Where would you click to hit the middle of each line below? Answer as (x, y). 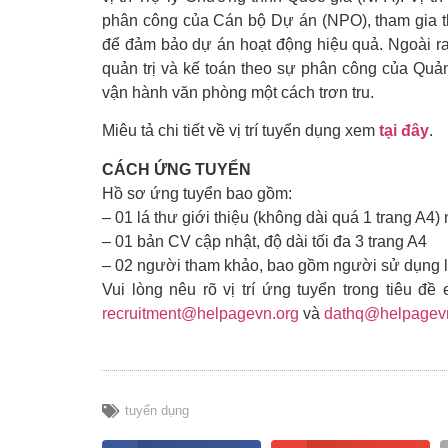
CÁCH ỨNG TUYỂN (176, 169)
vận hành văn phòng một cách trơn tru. (238, 92)
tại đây (404, 131)
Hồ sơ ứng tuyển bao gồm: (197, 193)
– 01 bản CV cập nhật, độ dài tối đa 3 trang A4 (264, 241)
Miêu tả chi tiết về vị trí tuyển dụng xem (240, 131)
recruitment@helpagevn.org (200, 313)
